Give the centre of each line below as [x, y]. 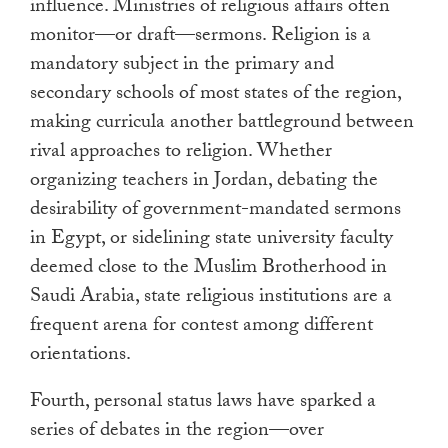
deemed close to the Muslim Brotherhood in [208, 269]
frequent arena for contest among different [201, 327]
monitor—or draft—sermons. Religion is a [200, 37]
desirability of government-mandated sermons [215, 211]
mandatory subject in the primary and [182, 66]
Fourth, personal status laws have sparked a [203, 403]
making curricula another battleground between [222, 124]
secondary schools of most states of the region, [215, 95]
